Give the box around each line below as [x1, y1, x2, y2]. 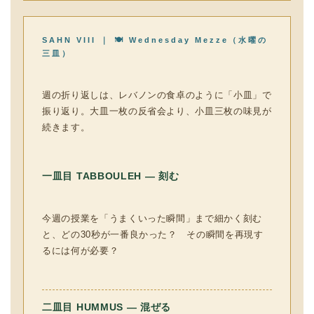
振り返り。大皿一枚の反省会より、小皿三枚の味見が [42, 106, 272, 116]
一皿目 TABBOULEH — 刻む [42, 170, 179, 182]
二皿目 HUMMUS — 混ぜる [42, 301, 172, 313]
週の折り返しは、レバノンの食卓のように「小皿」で [42, 90, 272, 100]
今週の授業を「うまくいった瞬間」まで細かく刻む [42, 213, 262, 224]
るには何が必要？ [42, 245, 119, 256]
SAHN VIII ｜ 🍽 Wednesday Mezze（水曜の [42, 36, 268, 44]
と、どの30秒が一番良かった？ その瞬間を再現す [42, 229, 264, 240]
